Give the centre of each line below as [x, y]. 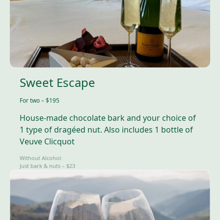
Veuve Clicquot [47, 142]
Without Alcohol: [41, 158]
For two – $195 [40, 101]
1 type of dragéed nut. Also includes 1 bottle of [106, 130]
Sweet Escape [57, 82]
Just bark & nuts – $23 [47, 166]
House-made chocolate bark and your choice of [108, 118]
